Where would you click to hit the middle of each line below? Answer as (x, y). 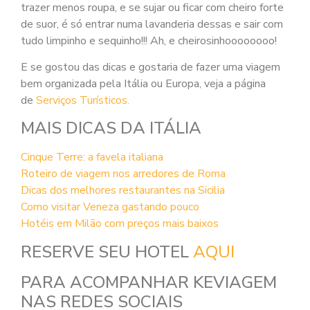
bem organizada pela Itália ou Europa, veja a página (143, 84)
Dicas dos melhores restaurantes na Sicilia (123, 191)
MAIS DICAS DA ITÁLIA (111, 128)
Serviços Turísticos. (83, 101)
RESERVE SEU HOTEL (107, 252)
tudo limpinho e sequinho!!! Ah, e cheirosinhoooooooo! (149, 40)
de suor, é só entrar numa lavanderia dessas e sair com (152, 24)
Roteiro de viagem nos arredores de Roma (123, 174)
